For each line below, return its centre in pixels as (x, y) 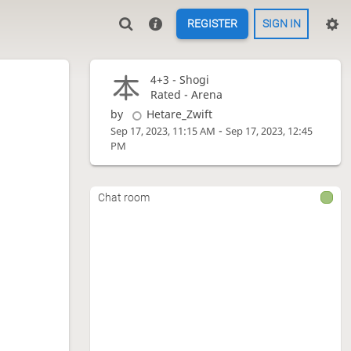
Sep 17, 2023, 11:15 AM (163, 132)
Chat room (123, 197)
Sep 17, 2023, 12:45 (270, 132)
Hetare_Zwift (179, 114)
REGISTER (212, 24)
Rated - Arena (186, 95)
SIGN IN (281, 24)
